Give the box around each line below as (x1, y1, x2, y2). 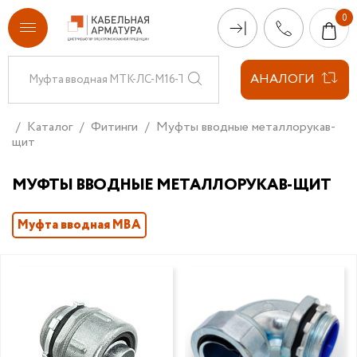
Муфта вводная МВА (18, 216, 141, 235)
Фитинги (91, 118, 138, 136)
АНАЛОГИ (250, 70, 315, 88)
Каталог (27, 118, 73, 136)
